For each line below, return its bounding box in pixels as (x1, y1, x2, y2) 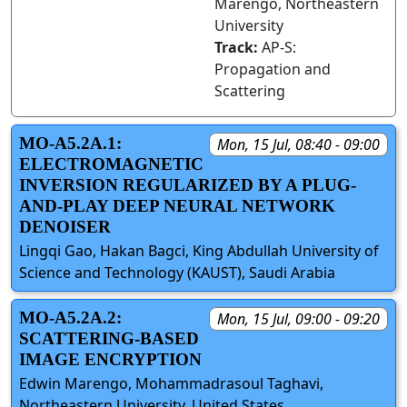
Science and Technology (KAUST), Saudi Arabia (19, 262, 335, 283)
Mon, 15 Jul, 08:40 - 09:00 (217, 134, 380, 154)
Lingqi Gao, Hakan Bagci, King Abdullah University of (19, 240, 379, 261)
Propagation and (214, 58, 331, 79)
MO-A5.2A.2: (19, 307, 122, 327)
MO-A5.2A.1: (19, 133, 122, 153)
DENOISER (19, 216, 111, 236)
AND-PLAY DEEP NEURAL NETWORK (19, 195, 335, 215)
